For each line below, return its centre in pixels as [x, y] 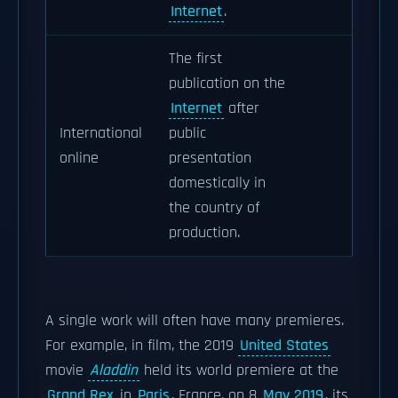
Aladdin [114, 370]
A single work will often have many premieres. [195, 321]
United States [284, 346]
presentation [210, 158]
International [101, 133]
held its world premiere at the [239, 370]
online [79, 158]
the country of [214, 208]
